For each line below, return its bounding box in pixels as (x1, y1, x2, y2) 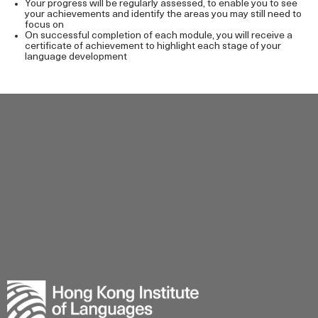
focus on (25, 19, 64, 31)
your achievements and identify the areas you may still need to (25, 9, 302, 20)
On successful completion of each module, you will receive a (25, 30, 292, 41)
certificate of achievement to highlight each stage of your (25, 40, 281, 52)
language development (25, 51, 127, 62)
